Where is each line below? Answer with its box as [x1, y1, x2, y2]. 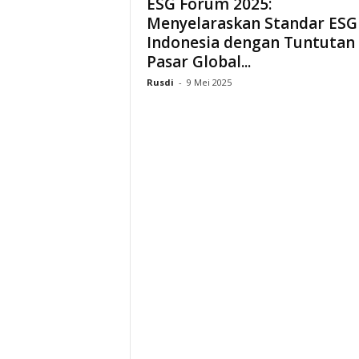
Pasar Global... [146, 51, 251, 72]
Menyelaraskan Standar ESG [146, 13, 357, 34]
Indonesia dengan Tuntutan [146, 32, 355, 53]
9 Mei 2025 [186, 76, 232, 88]
